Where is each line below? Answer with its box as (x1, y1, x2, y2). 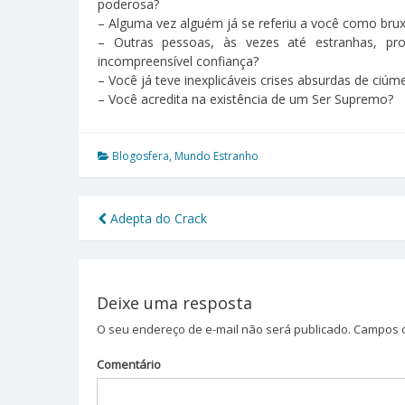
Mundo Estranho (174, 147, 259, 164)
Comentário (96, 355, 161, 372)
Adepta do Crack (107, 209, 207, 227)
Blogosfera (112, 147, 169, 164)
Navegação (98, 222, 236, 260)
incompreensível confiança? (98, 52, 259, 70)
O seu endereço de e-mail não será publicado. (96, 321, 351, 338)
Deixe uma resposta (96, 292, 252, 315)
